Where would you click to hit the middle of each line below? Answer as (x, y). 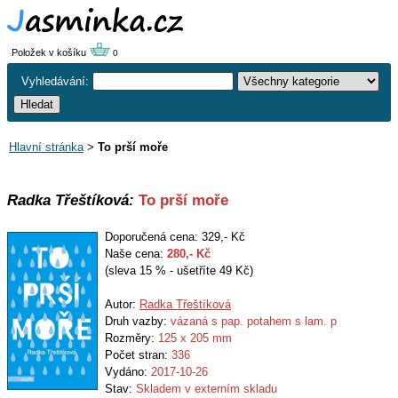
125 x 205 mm (195, 338)
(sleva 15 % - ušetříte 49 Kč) (179, 271)
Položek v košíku (50, 52)
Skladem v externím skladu (207, 389)
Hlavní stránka (46, 147)
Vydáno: (128, 372)
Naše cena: (136, 254)
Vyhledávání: (57, 81)
